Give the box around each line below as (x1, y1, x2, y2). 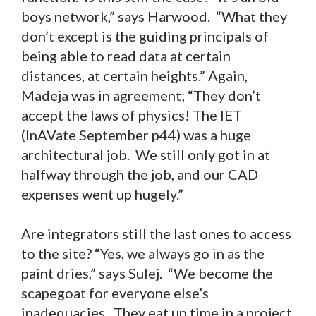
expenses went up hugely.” (21, 186, 183, 203)
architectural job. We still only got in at (21, 146, 270, 164)
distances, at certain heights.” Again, (21, 67, 248, 85)
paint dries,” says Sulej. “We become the (21, 265, 273, 282)
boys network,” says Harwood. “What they (21, 8, 287, 25)
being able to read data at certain (21, 47, 231, 65)
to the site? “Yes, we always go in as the (21, 245, 265, 262)
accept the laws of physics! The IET (21, 107, 242, 124)
